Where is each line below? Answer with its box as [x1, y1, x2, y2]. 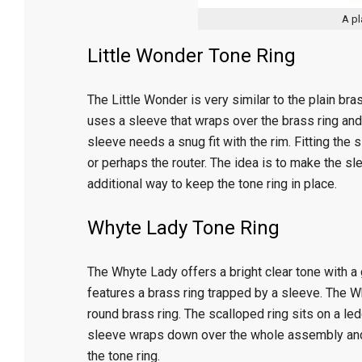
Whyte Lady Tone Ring [86, 216, 280, 239]
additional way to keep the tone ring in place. [86, 175, 337, 192]
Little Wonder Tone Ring [86, 44, 296, 67]
